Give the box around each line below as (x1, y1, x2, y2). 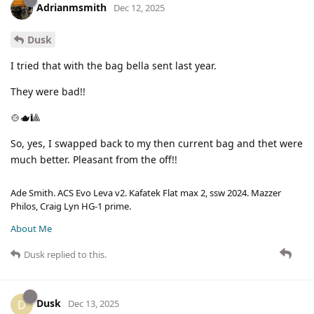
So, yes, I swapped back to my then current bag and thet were (11, 136, 303, 150)
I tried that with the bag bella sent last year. (11, 58, 217, 72)
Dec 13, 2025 (68, 297, 119, 310)
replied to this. (45, 247, 107, 261)
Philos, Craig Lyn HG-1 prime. (11, 199, 131, 212)
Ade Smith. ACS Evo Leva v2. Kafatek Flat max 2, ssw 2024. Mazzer (11, 186, 281, 199)
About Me (11, 221, 52, 235)
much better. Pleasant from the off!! (11, 152, 177, 166)
